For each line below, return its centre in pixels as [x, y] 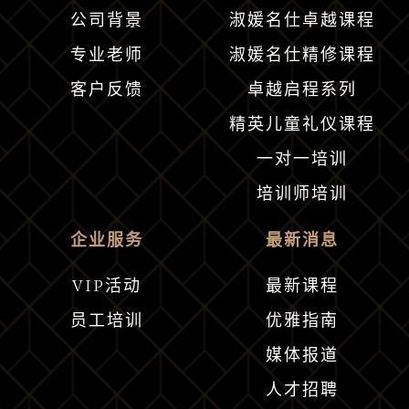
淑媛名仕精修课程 [302, 58]
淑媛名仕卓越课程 [302, 24]
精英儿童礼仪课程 [302, 128]
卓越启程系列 [302, 93]
